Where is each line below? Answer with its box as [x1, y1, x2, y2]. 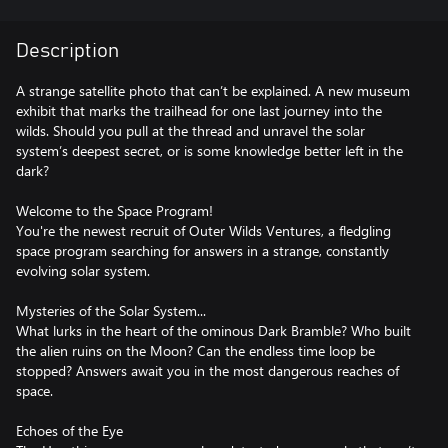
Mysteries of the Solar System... [16, 301, 206, 320]
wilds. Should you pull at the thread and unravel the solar [16, 121, 365, 140]
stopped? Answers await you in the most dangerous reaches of [16, 361, 399, 380]
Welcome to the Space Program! [16, 201, 213, 220]
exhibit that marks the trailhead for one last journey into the [16, 101, 382, 120]
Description [16, 41, 119, 61]
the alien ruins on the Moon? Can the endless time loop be [16, 341, 375, 360]
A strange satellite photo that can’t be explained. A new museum [16, 81, 410, 100]
